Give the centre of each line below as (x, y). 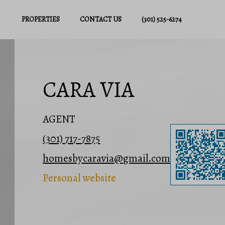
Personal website (80, 178)
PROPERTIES (40, 19)
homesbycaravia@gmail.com (107, 158)
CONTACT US (100, 19)
